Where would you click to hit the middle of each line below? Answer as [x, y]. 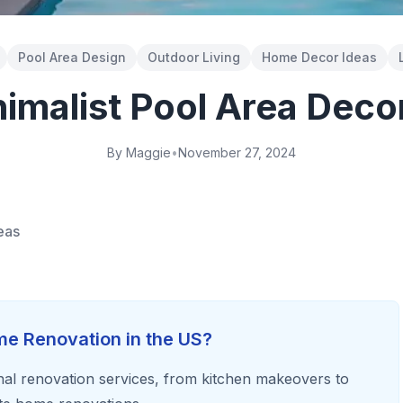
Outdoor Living [194, 57]
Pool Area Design [72, 57]
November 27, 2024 [237, 152]
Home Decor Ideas [319, 57]
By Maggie [139, 152]
